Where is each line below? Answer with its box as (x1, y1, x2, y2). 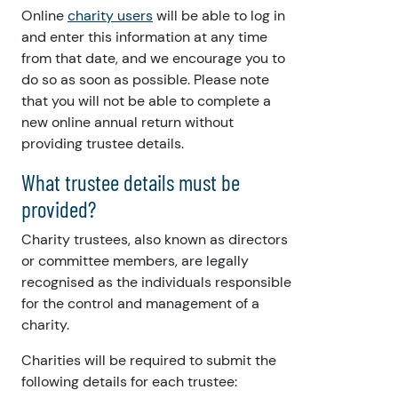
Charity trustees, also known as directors (21, 230, 288, 250)
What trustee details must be (21, 169, 240, 196)
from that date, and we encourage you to (21, 49, 285, 68)
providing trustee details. (21, 134, 184, 154)
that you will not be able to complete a (21, 92, 271, 111)
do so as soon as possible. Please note (21, 70, 269, 90)
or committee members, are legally (21, 251, 249, 271)
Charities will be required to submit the (21, 351, 276, 370)
